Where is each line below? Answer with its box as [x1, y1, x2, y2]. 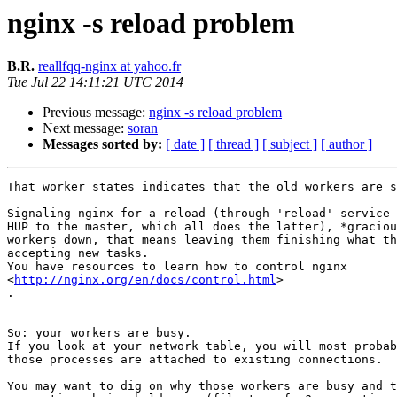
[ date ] [166, 136, 205, 152]
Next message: [43, 121, 128, 136]
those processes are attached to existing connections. [7, 353, 383, 367]
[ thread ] [208, 136, 259, 152]
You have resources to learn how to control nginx [7, 260, 347, 274]
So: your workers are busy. [7, 326, 191, 340]
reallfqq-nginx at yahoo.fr [38, 58, 181, 74]
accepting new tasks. [7, 246, 149, 261]
